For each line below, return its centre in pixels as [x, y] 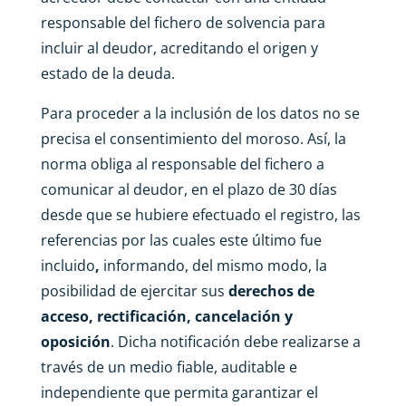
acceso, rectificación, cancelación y [166, 316]
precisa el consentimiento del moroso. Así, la [193, 138]
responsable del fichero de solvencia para [183, 22]
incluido [68, 265]
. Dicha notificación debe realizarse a [235, 341]
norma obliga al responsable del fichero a [182, 164]
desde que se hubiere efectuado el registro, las [200, 214]
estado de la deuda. [107, 73]
